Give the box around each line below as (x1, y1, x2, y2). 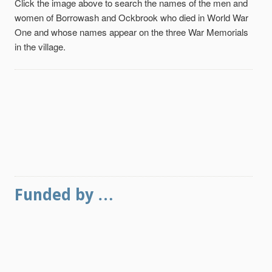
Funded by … (15, 185, 114, 204)
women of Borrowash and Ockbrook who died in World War (15, 10, 248, 24)
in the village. (15, 39, 66, 53)
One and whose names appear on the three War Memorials (15, 25, 248, 38)
